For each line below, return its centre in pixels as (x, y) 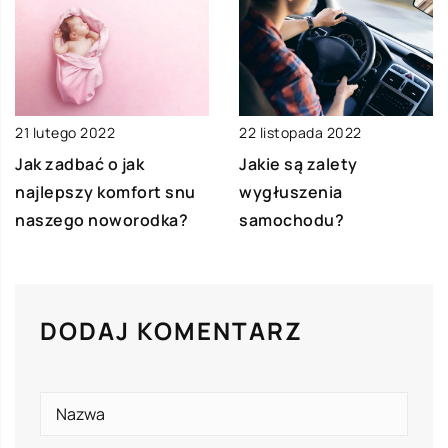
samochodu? (291, 220)
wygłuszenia (291, 192)
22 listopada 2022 (300, 133)
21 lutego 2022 (65, 133)
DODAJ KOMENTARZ (171, 331)
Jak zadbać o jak (79, 164)
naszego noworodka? (101, 220)
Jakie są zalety (298, 164)
